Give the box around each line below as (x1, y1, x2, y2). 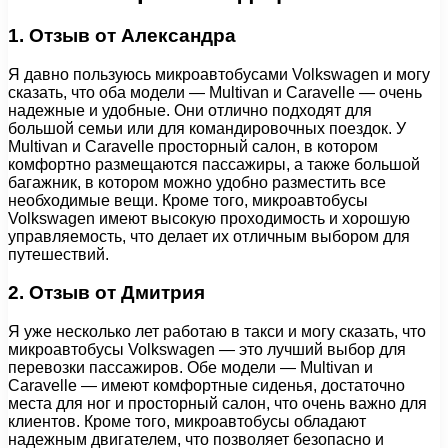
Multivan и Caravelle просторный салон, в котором (8, 137, 378, 155)
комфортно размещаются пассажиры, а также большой (8, 155, 420, 173)
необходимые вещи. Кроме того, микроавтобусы (8, 191, 368, 209)
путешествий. (8, 245, 109, 263)
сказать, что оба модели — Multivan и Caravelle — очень (8, 83, 422, 101)
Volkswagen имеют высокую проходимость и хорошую (8, 209, 410, 227)
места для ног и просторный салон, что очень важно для (8, 394, 427, 412)
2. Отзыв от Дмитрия (8, 282, 205, 304)
